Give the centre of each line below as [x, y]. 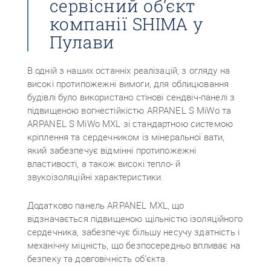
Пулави [82, 42]
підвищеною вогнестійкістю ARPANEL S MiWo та [129, 110]
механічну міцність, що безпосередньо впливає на [133, 245]
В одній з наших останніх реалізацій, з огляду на [128, 70]
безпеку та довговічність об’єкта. [97, 258]
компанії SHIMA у [126, 24]
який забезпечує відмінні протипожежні [112, 150]
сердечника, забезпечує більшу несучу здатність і [133, 232]
